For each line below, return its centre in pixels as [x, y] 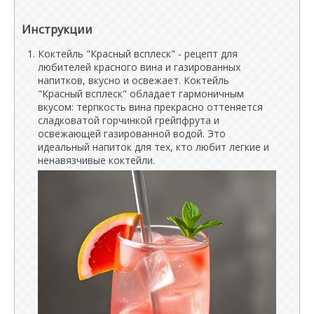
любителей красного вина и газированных [139, 67]
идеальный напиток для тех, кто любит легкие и [153, 147]
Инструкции [57, 29]
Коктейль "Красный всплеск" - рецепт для [138, 54]
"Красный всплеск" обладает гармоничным [141, 94]
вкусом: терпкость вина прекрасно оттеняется [150, 107]
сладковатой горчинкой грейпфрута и [129, 120]
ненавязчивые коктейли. [96, 160]
